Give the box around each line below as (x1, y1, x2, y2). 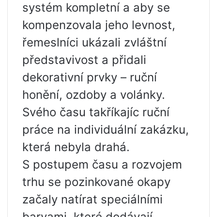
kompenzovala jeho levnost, (22, 18, 175, 32)
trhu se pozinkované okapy (22, 175, 170, 189)
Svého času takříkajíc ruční (22, 105, 170, 120)
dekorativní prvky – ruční (22, 70, 157, 85)
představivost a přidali (22, 53, 146, 67)
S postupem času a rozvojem (22, 157, 182, 172)
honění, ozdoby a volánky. (22, 88, 165, 102)
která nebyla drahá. (22, 140, 130, 155)
